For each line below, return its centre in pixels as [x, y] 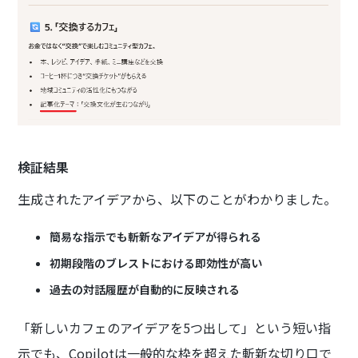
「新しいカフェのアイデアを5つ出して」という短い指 [175, 327]
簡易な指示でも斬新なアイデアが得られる [156, 236]
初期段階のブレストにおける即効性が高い [156, 263]
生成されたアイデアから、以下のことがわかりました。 [177, 199]
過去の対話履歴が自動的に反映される [145, 289]
